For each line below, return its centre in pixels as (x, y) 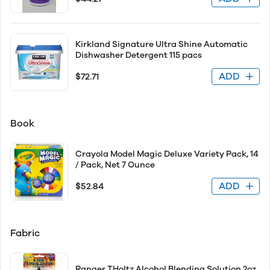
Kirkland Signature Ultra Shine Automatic (162, 44)
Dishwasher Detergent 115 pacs (139, 55)
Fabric (25, 233)
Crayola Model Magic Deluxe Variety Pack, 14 (167, 154)
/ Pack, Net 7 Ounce (115, 165)
